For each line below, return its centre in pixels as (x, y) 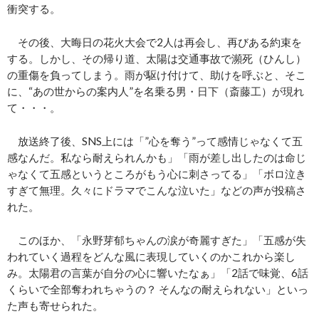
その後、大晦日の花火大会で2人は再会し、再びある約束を (155, 42)
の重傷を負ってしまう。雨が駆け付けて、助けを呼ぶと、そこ (157, 75)
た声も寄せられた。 (55, 306)
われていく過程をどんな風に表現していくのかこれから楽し (151, 257)
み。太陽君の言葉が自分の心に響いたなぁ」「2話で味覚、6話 (158, 273)
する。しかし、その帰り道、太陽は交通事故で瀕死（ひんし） (157, 59)
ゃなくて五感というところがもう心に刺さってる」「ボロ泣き (157, 174)
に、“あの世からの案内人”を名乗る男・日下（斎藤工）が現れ (156, 91)
